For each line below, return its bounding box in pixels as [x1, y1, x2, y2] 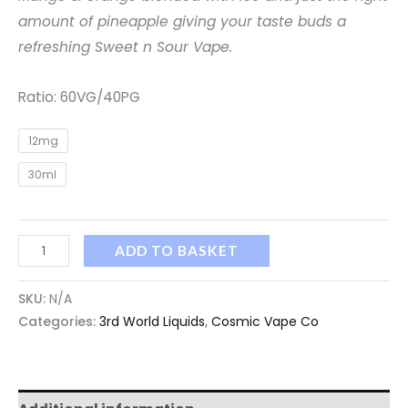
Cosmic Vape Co [211, 312, 319, 331]
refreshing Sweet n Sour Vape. [18, 36, 232, 56]
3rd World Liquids [99, 312, 205, 331]
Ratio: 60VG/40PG [18, 87, 140, 107]
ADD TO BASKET [114, 241, 239, 259]
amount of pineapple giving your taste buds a [18, 11, 346, 31]
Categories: [18, 312, 99, 331]
